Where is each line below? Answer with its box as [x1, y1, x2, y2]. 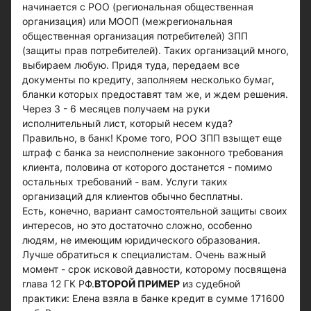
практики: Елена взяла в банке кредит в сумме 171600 [22, 292, 285, 304]
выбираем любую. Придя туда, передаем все [22, 59, 239, 71]
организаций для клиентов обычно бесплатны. [22, 190, 243, 202]
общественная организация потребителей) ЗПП [22, 30, 248, 42]
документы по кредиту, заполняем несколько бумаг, [22, 74, 274, 85]
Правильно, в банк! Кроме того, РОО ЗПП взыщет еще [22, 132, 282, 144]
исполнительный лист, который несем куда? [22, 117, 233, 129]
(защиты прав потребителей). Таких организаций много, [22, 44, 289, 56]
